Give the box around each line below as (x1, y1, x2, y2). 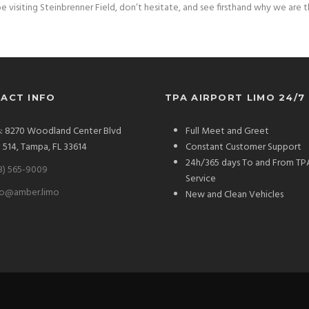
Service (186, 171, 216, 188)
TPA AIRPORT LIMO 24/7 (165, 92, 306, 103)
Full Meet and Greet (186, 123, 269, 140)
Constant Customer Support (186, 139, 301, 156)
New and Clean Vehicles (186, 187, 283, 203)
